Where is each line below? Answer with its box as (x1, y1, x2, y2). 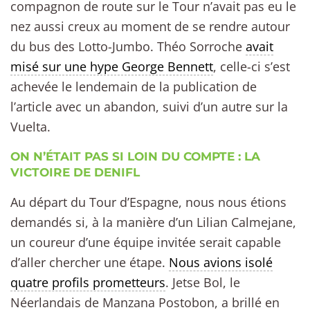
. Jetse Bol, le (165, 274, 240, 291)
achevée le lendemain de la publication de (10, 77, 257, 95)
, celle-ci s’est (213, 57, 290, 75)
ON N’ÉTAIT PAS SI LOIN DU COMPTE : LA (10, 149, 260, 164)
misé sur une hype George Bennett (10, 57, 213, 75)
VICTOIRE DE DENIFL (10, 165, 140, 180)
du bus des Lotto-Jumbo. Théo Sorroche (10, 37, 246, 55)
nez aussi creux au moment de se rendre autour (10, 17, 290, 35)
